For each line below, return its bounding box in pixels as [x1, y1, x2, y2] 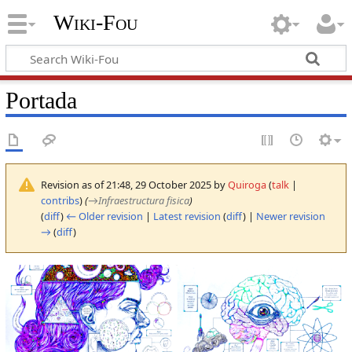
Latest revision [152, 208, 221, 223]
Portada [5, 86, 77, 114]
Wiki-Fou [53, 10, 137, 35]
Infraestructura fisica [97, 192, 189, 207]
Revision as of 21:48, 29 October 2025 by [40, 177, 228, 192]
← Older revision [65, 208, 143, 223]
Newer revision [255, 208, 325, 223]
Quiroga [227, 177, 266, 192]
